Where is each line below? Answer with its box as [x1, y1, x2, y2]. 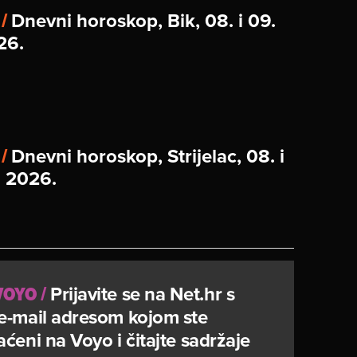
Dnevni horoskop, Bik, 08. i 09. [11, 6, 276, 34]
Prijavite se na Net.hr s [50, 279, 235, 308]
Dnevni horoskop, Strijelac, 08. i [11, 141, 284, 170]
